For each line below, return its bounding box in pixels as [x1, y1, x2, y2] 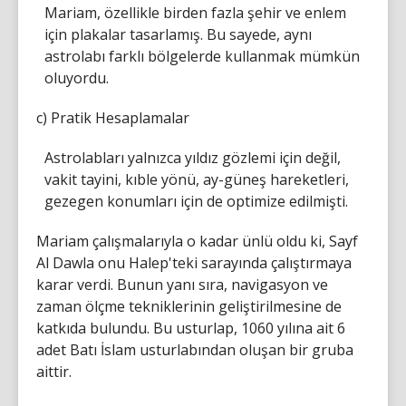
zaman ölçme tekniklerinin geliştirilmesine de [36, 296, 342, 316]
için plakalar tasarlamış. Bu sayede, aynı [44, 24, 313, 44]
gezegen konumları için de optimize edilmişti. [44, 191, 349, 211]
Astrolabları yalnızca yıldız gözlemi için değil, [44, 148, 342, 168]
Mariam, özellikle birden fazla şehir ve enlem [44, 3, 347, 23]
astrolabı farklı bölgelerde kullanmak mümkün [44, 46, 361, 66]
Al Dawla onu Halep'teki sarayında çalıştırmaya [36, 253, 352, 273]
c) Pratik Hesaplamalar [36, 108, 189, 128]
